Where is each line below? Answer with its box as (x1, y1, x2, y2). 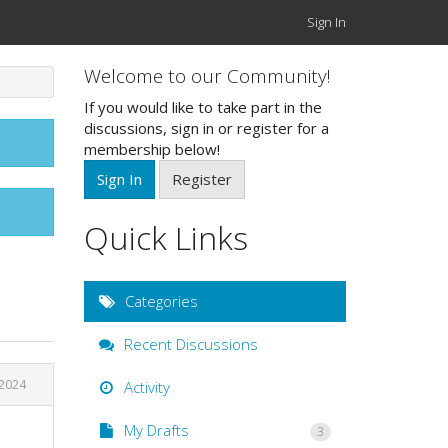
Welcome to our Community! (83, 63, 331, 89)
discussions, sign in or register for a (83, 117, 329, 138)
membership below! (83, 138, 220, 159)
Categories (120, 291, 198, 311)
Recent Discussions (119, 334, 258, 354)
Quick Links (83, 215, 248, 259)
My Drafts (119, 420, 189, 440)
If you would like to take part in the (83, 96, 322, 117)
